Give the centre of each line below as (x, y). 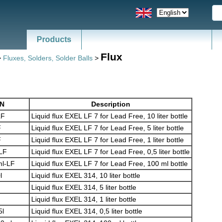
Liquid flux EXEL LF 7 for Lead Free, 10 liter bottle (110, 116)
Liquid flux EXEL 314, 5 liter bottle (84, 187)
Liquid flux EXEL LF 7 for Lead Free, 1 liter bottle (108, 139)
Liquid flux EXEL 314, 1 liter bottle (84, 199)
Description (111, 104)
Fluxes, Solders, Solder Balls (48, 58)
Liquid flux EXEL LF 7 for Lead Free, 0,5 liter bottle (111, 151)
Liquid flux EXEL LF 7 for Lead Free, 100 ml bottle (110, 163)
